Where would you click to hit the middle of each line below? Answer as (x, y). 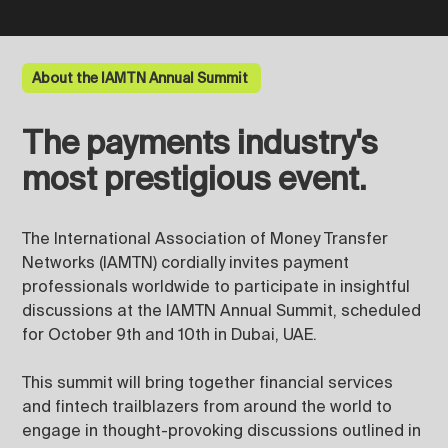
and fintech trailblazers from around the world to (207, 406)
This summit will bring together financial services (208, 382)
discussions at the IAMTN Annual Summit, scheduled (222, 310)
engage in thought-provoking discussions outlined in (222, 430)
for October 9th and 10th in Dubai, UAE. (170, 334)
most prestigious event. (194, 178)
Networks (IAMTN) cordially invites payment (186, 262)
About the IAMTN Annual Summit (142, 77)
